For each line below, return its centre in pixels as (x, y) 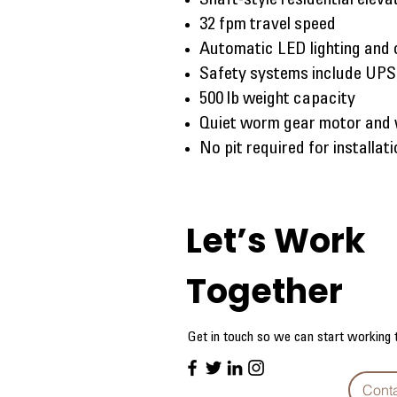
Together (265, 291)
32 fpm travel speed (268, 26)
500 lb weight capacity (277, 100)
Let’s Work (276, 241)
